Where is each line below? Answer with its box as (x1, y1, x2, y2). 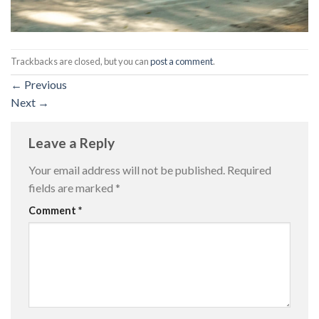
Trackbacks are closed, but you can (11, 56, 150, 68)
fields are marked (28, 180, 115, 194)
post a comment (150, 56, 213, 68)
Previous (22, 77, 67, 91)
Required (227, 162, 271, 177)
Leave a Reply (28, 134, 117, 151)
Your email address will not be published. (28, 162, 225, 177)
